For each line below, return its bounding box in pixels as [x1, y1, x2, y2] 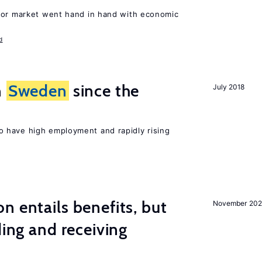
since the [68, 81, 140, 101]
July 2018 [213, 82, 244, 91]
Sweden [8, 81, 67, 101]
